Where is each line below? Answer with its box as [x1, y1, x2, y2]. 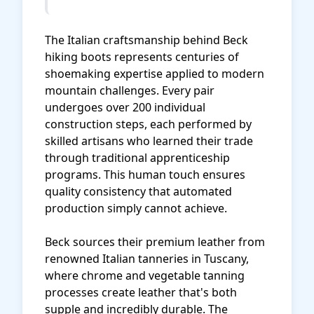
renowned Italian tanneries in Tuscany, [45, 251, 249, 266]
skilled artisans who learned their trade [45, 133, 253, 149]
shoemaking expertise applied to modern [45, 66, 264, 81]
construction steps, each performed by [45, 116, 252, 132]
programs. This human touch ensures [45, 167, 245, 182]
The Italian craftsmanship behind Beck [45, 32, 248, 48]
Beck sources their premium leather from [45, 234, 265, 250]
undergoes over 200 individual [45, 100, 205, 115]
